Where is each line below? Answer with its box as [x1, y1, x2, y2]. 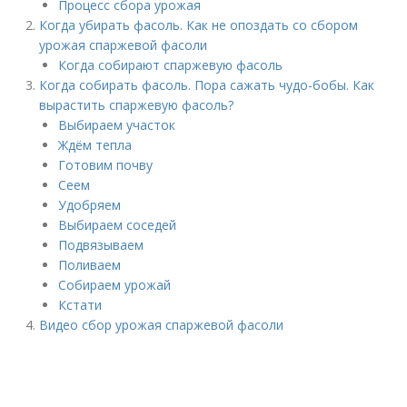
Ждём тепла [58, 136, 133, 154]
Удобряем [58, 196, 122, 213]
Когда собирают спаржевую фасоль [58, 56, 283, 74]
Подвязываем [58, 236, 144, 253]
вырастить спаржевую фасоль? [39, 96, 234, 114]
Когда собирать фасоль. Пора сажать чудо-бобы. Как [39, 76, 375, 94]
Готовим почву [58, 156, 154, 174]
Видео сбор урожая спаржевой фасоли [39, 316, 284, 333]
